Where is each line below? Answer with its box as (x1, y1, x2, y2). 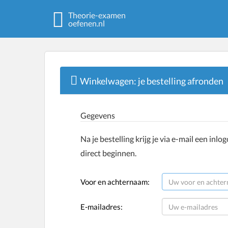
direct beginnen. (80, 148, 136, 158)
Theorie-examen (68, 10, 126, 20)
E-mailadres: (80, 202, 123, 211)
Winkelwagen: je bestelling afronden (80, 75, 223, 87)
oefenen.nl (68, 18, 105, 28)
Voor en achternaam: (80, 177, 150, 186)
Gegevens (80, 110, 115, 120)
